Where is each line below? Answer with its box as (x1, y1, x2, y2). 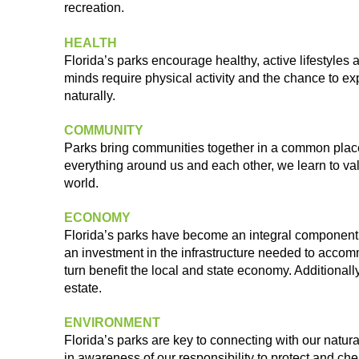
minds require (64, 71, 145, 85)
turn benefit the (64, 264, 151, 277)
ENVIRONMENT (64, 316, 160, 329)
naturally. (64, 89, 115, 103)
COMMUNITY (64, 123, 143, 137)
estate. (64, 281, 102, 295)
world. (64, 176, 99, 190)
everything (64, 159, 127, 172)
